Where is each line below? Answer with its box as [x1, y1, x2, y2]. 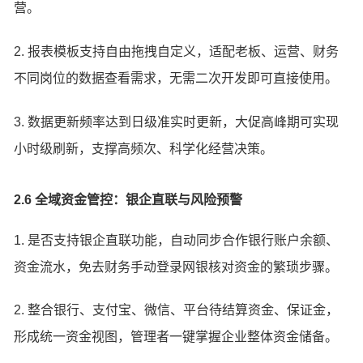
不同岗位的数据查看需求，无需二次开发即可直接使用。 [14, 70, 339, 85]
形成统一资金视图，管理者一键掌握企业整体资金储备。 [14, 330, 339, 344]
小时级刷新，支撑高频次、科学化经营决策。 [14, 141, 274, 156]
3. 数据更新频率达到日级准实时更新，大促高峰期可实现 [14, 114, 340, 129]
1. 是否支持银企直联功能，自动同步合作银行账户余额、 [14, 233, 340, 247]
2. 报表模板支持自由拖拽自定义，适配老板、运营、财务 [14, 44, 340, 58]
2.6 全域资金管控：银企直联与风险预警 [14, 192, 243, 207]
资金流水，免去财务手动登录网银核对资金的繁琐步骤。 [14, 259, 339, 274]
